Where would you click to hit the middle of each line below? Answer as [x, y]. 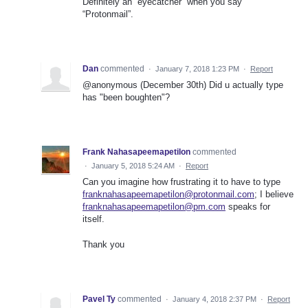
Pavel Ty [99, 299]
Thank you [103, 244]
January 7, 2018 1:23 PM [197, 69]
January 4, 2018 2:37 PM [214, 299]
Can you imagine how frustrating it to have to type [181, 182]
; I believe [274, 195]
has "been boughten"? [126, 98]
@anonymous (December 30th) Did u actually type [183, 85]
